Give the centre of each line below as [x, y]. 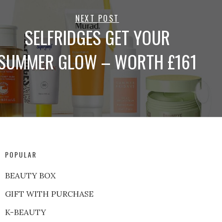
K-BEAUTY [25, 212]
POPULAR [21, 155]
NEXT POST [97, 18]
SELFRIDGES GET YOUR [97, 37]
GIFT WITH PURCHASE [49, 194]
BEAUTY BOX [30, 176]
